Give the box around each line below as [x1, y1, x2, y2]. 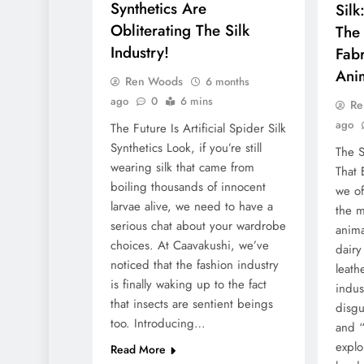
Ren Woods [125, 73, 183, 90]
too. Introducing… [110, 314, 206, 333]
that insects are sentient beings [110, 295, 273, 314]
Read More [110, 341, 166, 358]
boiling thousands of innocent [110, 178, 266, 197]
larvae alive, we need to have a [110, 197, 273, 216]
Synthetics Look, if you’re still [110, 139, 262, 158]
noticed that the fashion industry [110, 256, 279, 275]
